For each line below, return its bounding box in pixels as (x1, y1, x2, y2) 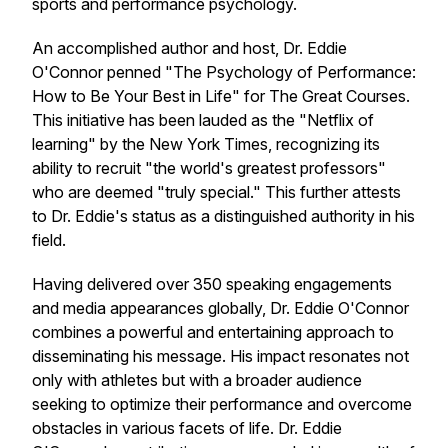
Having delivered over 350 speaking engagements (32, 274, 392, 294)
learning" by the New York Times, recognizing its (32, 134, 380, 154)
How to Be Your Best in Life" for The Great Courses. (32, 86, 410, 106)
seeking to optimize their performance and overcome (32, 394, 412, 414)
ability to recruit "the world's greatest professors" (32, 158, 386, 178)
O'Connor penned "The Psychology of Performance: (32, 62, 416, 82)
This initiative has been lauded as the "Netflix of (32, 110, 374, 130)
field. (32, 230, 66, 250)
